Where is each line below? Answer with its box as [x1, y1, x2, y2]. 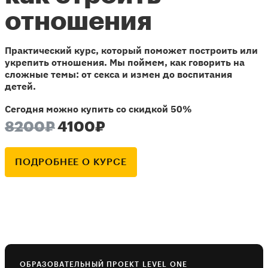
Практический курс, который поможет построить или [5, 44, 258, 56]
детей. [5, 80, 36, 92]
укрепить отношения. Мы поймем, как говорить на [5, 56, 245, 68]
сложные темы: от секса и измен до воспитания [5, 68, 232, 80]
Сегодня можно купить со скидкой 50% [5, 102, 192, 115]
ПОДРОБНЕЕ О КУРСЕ [15, 157, 127, 167]
